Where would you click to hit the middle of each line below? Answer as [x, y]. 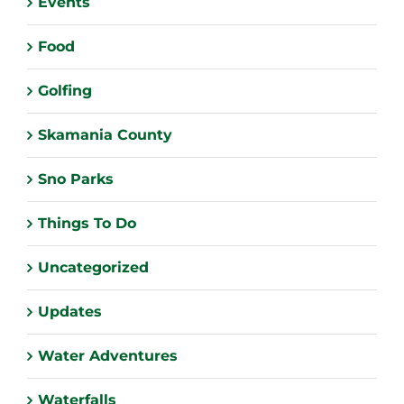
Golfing [65, 90]
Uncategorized [93, 267]
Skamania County [105, 134]
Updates [70, 311]
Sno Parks [76, 179]
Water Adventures [108, 355]
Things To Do [87, 223]
